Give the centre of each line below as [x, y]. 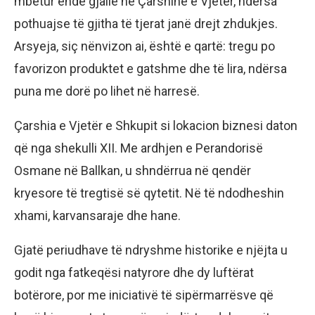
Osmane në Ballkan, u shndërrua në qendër [133, 171]
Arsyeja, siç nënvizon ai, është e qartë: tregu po [144, 46]
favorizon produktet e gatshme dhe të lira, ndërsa [150, 69]
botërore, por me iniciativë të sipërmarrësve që [144, 295]
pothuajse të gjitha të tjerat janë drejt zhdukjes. [146, 24]
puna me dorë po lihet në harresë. [107, 91]
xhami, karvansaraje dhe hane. [97, 216]
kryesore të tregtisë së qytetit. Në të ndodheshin [149, 193]
